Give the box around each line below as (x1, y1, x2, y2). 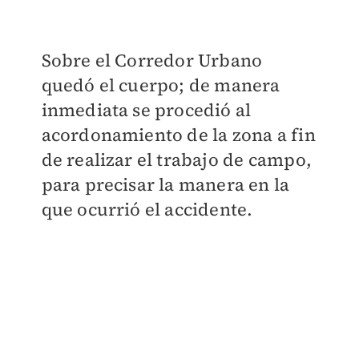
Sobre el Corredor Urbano (41, 47, 263, 72)
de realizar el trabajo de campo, (41, 147, 312, 171)
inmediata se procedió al (41, 97, 252, 122)
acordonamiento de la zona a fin (41, 122, 316, 147)
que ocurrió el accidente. (41, 196, 253, 221)
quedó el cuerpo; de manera (41, 72, 280, 97)
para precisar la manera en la (41, 171, 290, 196)
